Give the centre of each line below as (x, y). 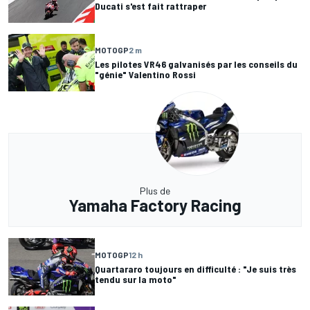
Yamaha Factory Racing (155, 205)
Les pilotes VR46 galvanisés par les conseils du (196, 64)
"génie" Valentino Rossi (145, 75)
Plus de (155, 191)
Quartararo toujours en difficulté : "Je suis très (195, 268)
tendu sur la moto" (136, 279)
